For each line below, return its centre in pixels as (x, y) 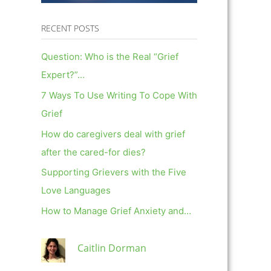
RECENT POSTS (70, 28)
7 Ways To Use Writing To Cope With (119, 95)
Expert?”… (63, 75)
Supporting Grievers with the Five (114, 172)
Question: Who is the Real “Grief (110, 57)
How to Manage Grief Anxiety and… (116, 211)
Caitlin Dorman (112, 248)
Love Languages (76, 191)
